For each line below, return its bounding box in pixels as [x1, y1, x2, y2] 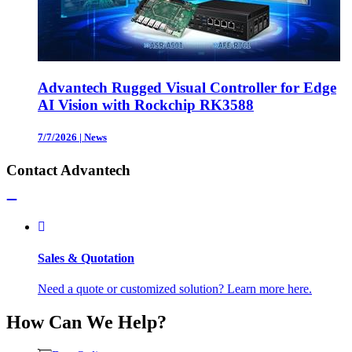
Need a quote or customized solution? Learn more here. [38, 281, 312, 295]
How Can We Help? [6, 311, 167, 332]
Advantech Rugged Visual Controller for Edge [38, 79, 336, 97]
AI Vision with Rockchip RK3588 [38, 97, 254, 114]
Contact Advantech [6, 161, 130, 178]
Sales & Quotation [38, 251, 134, 265]
